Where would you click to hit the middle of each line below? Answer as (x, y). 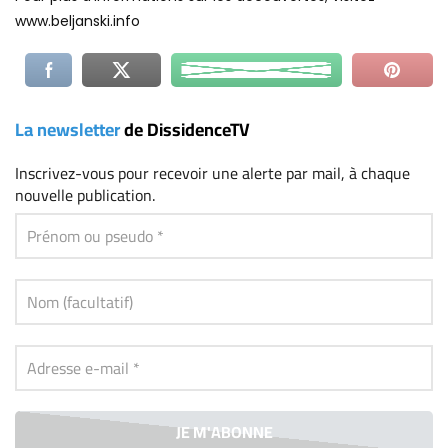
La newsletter (67, 129)
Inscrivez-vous (66, 173)
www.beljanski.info (77, 21)
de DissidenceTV (185, 129)
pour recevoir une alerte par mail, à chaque (264, 173)
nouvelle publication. (85, 195)
